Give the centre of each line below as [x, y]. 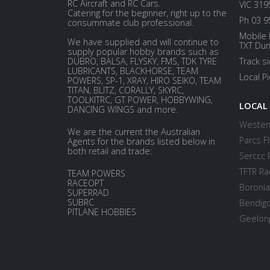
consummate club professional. [130, 22]
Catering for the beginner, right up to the [147, 13]
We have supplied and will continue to [143, 42]
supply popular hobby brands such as [143, 51]
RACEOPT [86, 183]
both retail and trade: [110, 151]
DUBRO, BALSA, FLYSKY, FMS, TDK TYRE [142, 61]
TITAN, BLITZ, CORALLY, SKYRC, [126, 90]
